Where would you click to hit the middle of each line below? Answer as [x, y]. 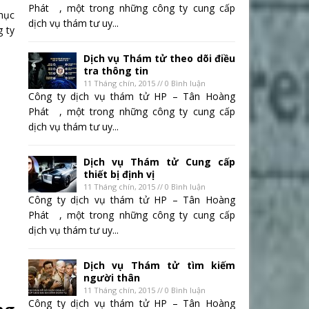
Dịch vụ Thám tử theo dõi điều [159, 59]
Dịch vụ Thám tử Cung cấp [159, 162]
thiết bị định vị [119, 175]
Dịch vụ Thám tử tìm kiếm [159, 266]
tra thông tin [116, 71]
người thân [112, 278]
